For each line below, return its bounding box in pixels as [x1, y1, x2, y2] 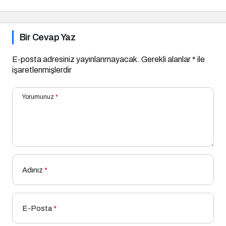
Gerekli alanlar [141, 54, 192, 64]
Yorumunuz [22, 93, 54, 100]
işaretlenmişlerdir [12, 65, 72, 74]
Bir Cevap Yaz [20, 32, 75, 42]
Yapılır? [12, 4, 40, 13]
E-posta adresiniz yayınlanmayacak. [12, 54, 140, 64]
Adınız [22, 165, 43, 174]
